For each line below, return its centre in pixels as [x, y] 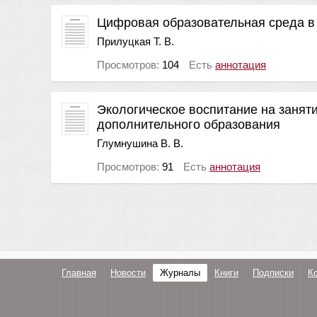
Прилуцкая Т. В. [136, 41]
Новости [128, 273]
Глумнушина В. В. [140, 143]
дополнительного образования [189, 124]
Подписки [273, 273]
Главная [79, 273]
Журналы [180, 273]
